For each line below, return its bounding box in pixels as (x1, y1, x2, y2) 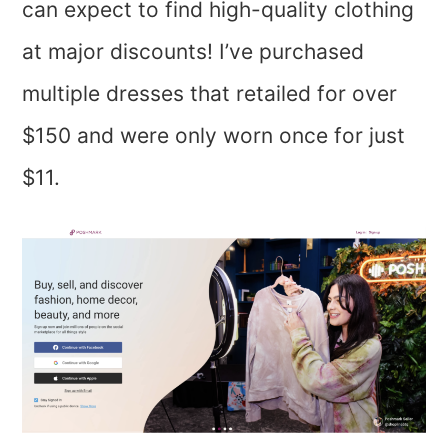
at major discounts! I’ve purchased (22, 39, 365, 65)
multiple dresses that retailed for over (22, 81, 398, 107)
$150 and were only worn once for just (22, 123, 406, 149)
